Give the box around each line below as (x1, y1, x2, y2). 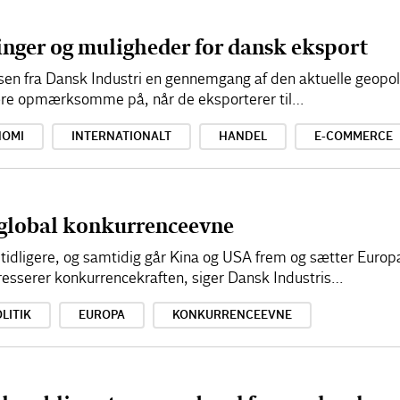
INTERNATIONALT (71, 129, 171, 144)
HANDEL (219, 129, 267, 144)
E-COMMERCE (314, 129, 393, 144)
